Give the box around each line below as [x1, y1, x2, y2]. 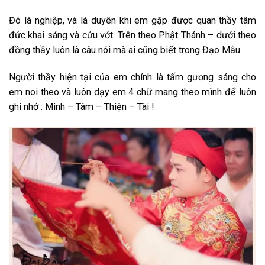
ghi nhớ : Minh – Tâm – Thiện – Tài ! [9, 101, 154, 112]
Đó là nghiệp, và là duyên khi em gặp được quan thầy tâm [9, 14, 256, 26]
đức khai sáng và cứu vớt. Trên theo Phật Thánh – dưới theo [9, 29, 256, 41]
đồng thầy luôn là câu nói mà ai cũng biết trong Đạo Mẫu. [9, 44, 242, 56]
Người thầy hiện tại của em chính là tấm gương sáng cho [9, 71, 256, 83]
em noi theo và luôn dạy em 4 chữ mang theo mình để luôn [9, 86, 256, 98]
